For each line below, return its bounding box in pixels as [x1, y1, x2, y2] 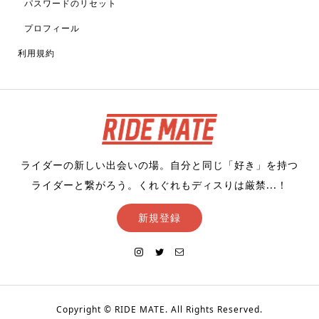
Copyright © [56, 303, 113, 316]
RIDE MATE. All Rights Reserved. [112, 303, 263, 316]
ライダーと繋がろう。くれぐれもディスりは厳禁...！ [31, 177, 288, 192]
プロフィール [23, 22, 80, 35]
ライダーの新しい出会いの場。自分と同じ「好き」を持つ [21, 157, 298, 172]
